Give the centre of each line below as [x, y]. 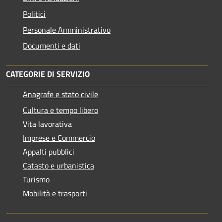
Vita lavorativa [47, 124]
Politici [34, 14]
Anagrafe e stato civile [60, 94]
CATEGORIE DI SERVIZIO [48, 74]
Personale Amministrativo [67, 29]
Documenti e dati [52, 45]
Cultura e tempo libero [60, 110]
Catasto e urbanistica [58, 165]
